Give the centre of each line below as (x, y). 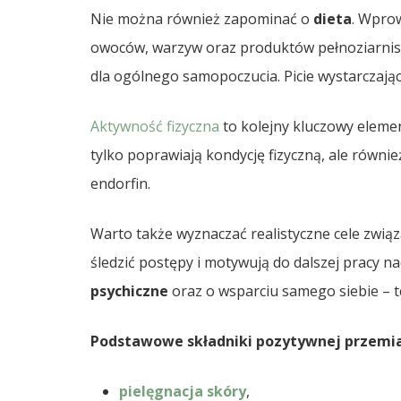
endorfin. (120, 184)
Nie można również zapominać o (201, 19)
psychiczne (129, 291)
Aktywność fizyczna (154, 127)
